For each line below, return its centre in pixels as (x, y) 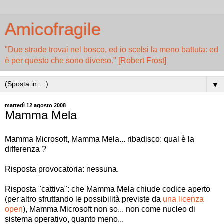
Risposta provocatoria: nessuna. (62, 169)
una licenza (183, 199)
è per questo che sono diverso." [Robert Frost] (86, 61)
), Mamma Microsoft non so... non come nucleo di (109, 209)
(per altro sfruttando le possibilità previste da (84, 199)
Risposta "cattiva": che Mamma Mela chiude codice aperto (108, 189)
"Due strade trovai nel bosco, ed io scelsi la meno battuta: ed (112, 50)
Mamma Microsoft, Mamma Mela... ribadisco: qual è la (100, 139)
